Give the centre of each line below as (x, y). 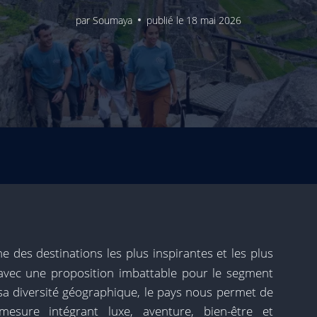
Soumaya (112, 20)
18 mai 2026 (213, 20)
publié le (165, 20)
